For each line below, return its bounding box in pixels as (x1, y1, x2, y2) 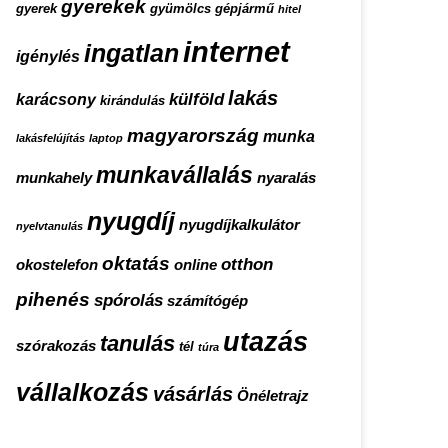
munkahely (16, 170, 92, 186)
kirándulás (100, 93, 165, 108)
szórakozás (16, 338, 96, 354)
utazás (223, 327, 308, 357)
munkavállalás (96, 162, 253, 188)
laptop (89, 132, 123, 144)
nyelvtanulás (16, 220, 83, 232)
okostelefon (16, 257, 98, 273)
